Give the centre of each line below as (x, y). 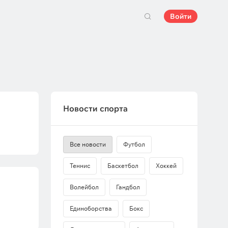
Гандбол (128, 187)
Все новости (88, 144)
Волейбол (84, 187)
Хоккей (166, 166)
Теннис (80, 166)
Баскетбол (123, 166)
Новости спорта (95, 108)
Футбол (134, 144)
